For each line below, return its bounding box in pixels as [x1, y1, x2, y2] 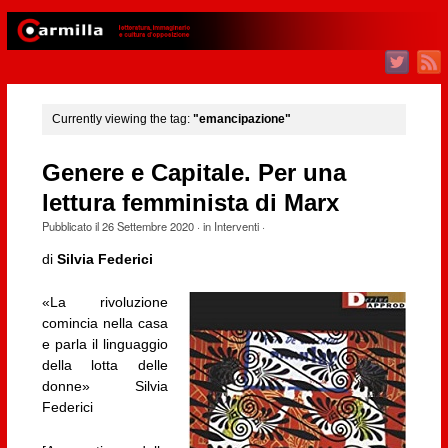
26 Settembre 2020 [101, 217, 194, 234]
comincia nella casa [41, 315, 169, 332]
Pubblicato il [41, 217, 102, 234]
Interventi [213, 217, 259, 234]
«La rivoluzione [41, 294, 169, 311]
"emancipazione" [192, 112, 291, 127]
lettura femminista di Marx [41, 189, 339, 216]
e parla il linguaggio [41, 336, 169, 353]
